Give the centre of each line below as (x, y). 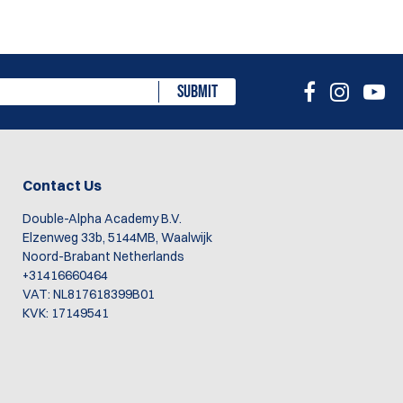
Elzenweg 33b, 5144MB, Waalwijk (117, 237)
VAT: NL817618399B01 (88, 294)
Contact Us (62, 185)
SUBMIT (197, 92)
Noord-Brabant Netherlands (103, 256)
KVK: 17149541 (65, 313)
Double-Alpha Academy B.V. (102, 219)
